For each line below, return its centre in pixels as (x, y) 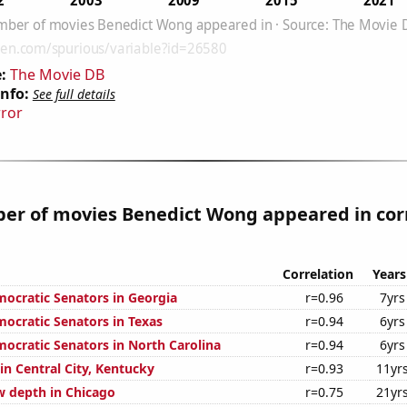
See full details (74, 94)
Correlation (318, 273)
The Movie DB (57, 74)
